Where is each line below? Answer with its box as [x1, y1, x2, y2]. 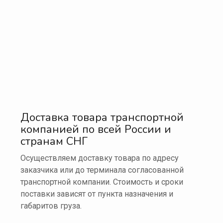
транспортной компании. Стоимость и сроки [20, 177, 183, 187]
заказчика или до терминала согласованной [20, 165, 184, 175]
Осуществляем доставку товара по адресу [20, 153, 179, 163]
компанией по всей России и [20, 122, 171, 137]
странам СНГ [20, 134, 88, 149]
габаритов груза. [20, 201, 82, 211]
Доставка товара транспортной [20, 110, 184, 125]
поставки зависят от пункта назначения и [20, 189, 173, 199]
